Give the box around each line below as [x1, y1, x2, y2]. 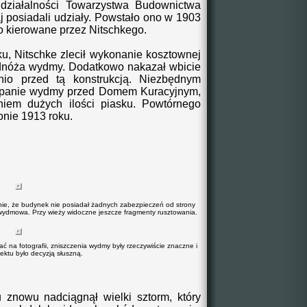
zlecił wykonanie [57, 49, 143, 60]
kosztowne [142, 49, 199, 60]
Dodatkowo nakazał [65, 61, 166, 73]
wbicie [166, 61, 201, 73]
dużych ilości [27, 98, 95, 110]
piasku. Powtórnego [94, 98, 201, 110]
